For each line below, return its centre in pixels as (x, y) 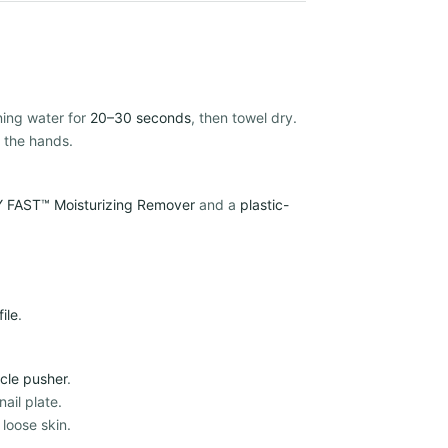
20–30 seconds (140, 117)
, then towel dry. (243, 117)
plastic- (264, 204)
